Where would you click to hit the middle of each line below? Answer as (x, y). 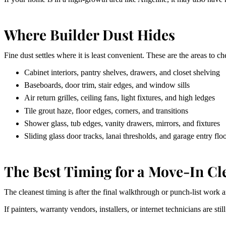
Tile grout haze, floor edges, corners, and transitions (106, 110)
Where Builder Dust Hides (90, 35)
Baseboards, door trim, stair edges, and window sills (107, 85)
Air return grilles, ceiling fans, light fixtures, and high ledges (120, 98)
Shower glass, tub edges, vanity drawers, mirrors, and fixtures (122, 123)
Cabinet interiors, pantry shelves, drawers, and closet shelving (122, 72)
